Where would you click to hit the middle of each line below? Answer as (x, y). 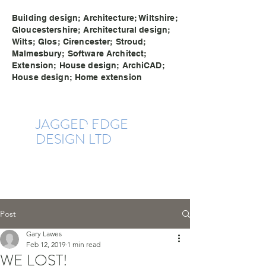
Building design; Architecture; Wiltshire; (95, 18)
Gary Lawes (44, 234)
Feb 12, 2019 (46, 244)
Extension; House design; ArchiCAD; (88, 65)
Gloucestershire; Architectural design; (91, 30)
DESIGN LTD (74, 139)
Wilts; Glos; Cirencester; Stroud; (79, 42)
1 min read (84, 244)
